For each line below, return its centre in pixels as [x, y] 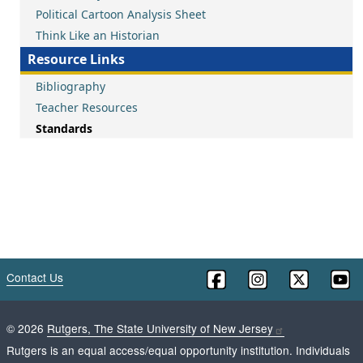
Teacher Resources [87, 107]
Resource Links [76, 59]
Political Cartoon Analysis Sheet [121, 14]
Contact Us [35, 277]
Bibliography [70, 86]
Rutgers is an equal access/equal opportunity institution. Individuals [178, 350]
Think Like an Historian [98, 35]
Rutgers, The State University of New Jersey [160, 328]
